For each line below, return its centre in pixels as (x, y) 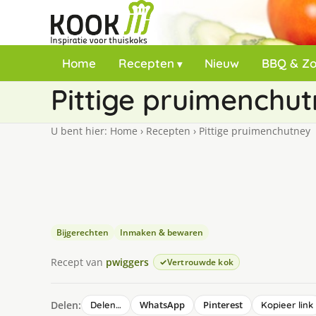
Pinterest (223, 305)
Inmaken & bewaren (162, 232)
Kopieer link (287, 305)
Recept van (78, 262)
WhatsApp (162, 305)
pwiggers (127, 262)
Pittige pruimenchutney (253, 131)
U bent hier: (80, 131)
